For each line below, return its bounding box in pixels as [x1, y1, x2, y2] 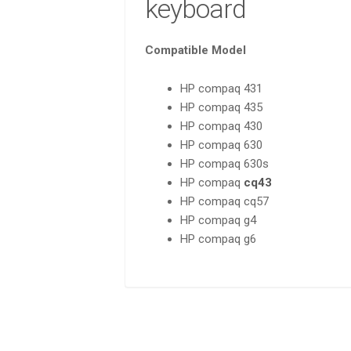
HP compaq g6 [179, 231, 256, 246]
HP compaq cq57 [179, 194, 269, 208]
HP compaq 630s [179, 156, 269, 171]
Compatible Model [144, 43, 246, 58]
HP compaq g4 [179, 212, 256, 227]
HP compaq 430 [179, 118, 262, 133]
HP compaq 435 [179, 100, 262, 114]
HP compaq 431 [179, 81, 262, 96]
